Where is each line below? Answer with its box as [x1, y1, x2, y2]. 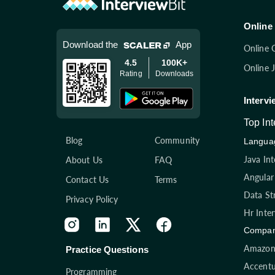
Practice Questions [66, 244, 149, 255]
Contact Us [66, 174, 109, 185]
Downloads [155, 69, 194, 78]
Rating [120, 69, 142, 78]
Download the [63, 39, 118, 50]
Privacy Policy [66, 194, 118, 205]
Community [155, 135, 199, 146]
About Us [66, 155, 103, 166]
